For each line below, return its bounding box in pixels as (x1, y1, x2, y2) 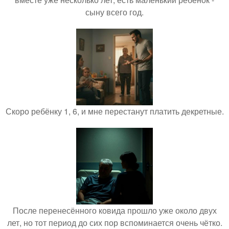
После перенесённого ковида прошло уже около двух (12, 204, 217, 216)
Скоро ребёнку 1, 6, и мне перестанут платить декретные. (5, 105, 224, 117)
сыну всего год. (85, 6, 144, 18)
